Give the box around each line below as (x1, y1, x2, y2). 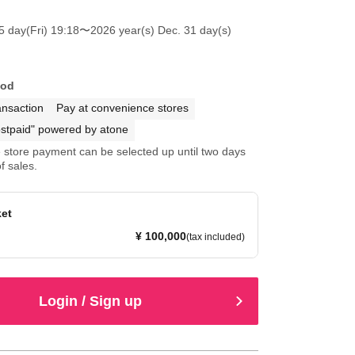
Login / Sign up (39, 292, 143, 309)
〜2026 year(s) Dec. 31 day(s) (78, 24, 231, 36)
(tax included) (186, 231, 245, 242)
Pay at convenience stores (55, 101, 189, 114)
